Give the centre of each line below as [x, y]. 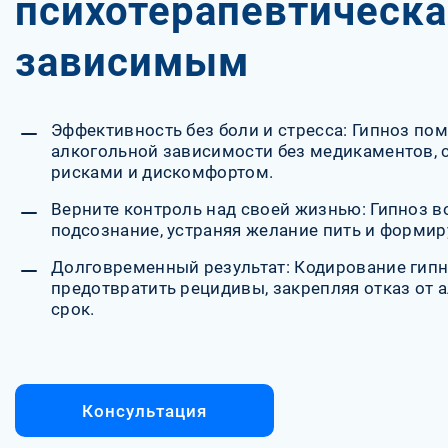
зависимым [132, 63]
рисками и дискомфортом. [162, 173]
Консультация [144, 410]
